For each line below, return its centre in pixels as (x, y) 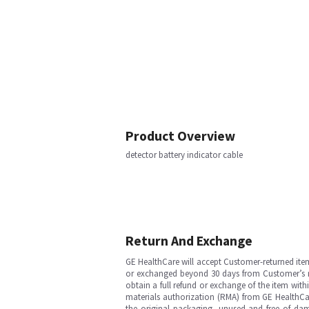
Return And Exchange (189, 241)
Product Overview (180, 136)
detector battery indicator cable (184, 155)
